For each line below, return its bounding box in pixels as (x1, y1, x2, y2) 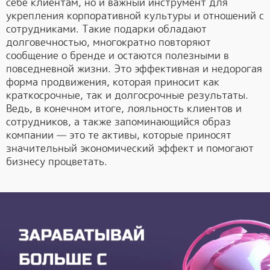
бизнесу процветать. (6, 154, 107, 169)
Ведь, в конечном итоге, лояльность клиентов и (6, 101, 242, 116)
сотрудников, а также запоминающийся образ (6, 115, 231, 130)
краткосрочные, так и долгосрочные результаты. (6, 88, 248, 103)
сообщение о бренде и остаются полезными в (6, 48, 229, 63)
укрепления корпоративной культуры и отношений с (6, 8, 264, 24)
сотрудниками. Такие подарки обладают (6, 22, 207, 37)
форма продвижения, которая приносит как (6, 75, 219, 90)
